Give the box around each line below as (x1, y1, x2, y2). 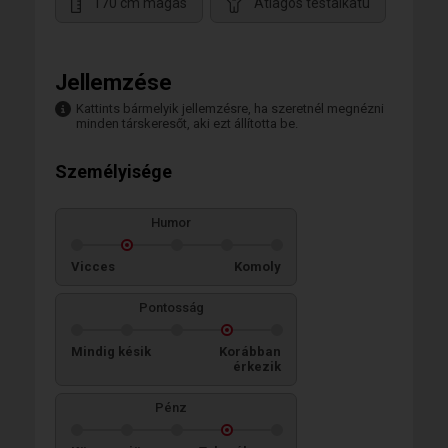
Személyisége (55, 161, 172, 182)
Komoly (234, 259, 281, 274)
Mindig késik (71, 344, 151, 359)
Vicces (71, 259, 115, 274)
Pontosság (138, 300, 204, 315)
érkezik (233, 359, 281, 374)
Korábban (219, 344, 281, 359)
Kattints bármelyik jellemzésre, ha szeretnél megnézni (76, 101, 384, 116)
